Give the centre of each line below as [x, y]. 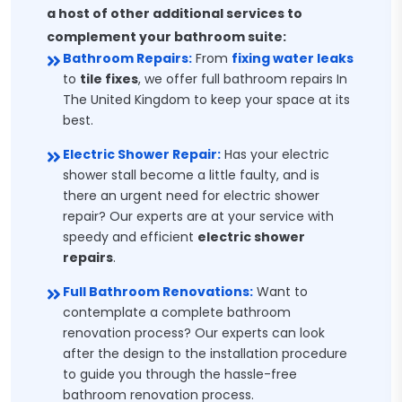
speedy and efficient [130, 237]
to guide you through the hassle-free [180, 374]
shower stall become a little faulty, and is [191, 175]
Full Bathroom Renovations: [158, 292]
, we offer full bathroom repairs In [243, 79]
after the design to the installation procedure [205, 354]
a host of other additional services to [175, 13]
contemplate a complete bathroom [177, 312]
